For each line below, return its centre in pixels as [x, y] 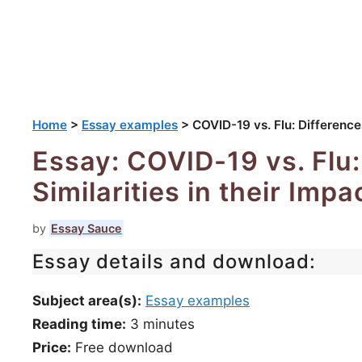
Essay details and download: [174, 261]
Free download [122, 347]
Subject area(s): [87, 301]
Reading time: [79, 324]
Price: [52, 347]
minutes [169, 324]
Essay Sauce [86, 228]
